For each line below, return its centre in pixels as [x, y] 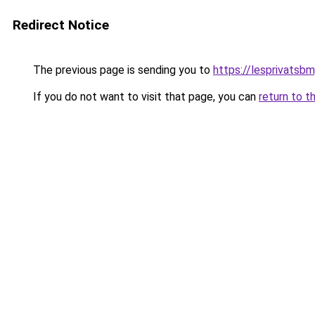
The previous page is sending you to [122, 70]
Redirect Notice [61, 25]
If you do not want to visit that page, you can [144, 97]
